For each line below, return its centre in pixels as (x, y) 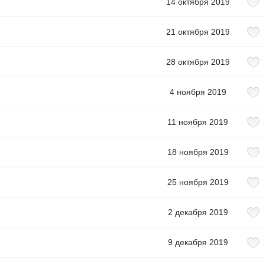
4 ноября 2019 (198, 92)
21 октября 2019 (198, 32)
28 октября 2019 (198, 62)
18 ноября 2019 (198, 152)
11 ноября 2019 (198, 122)
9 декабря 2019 (198, 242)
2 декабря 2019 (198, 212)
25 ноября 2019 (198, 182)
